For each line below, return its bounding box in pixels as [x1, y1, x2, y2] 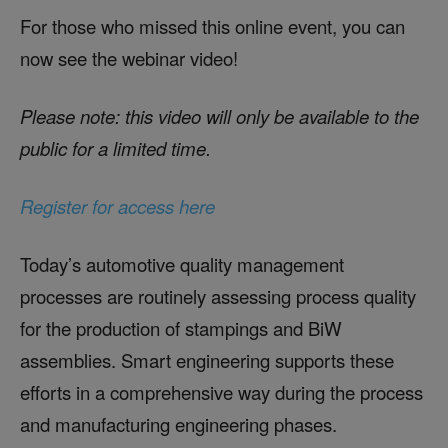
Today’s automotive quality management [20, 251, 344, 277]
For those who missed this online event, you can [20, 13, 405, 39]
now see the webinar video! [20, 45, 238, 71]
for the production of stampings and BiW [20, 315, 342, 341]
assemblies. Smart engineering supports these [20, 347, 394, 373]
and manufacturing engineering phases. [20, 411, 337, 437]
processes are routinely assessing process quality [20, 283, 416, 309]
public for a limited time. [20, 135, 211, 161]
